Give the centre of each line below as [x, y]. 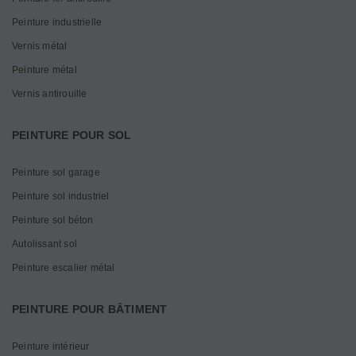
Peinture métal [44, 70]
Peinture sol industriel [61, 196]
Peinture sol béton [53, 220]
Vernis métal [40, 46]
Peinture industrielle [57, 22]
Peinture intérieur [51, 346]
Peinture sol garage [56, 172]
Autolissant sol [44, 244]
